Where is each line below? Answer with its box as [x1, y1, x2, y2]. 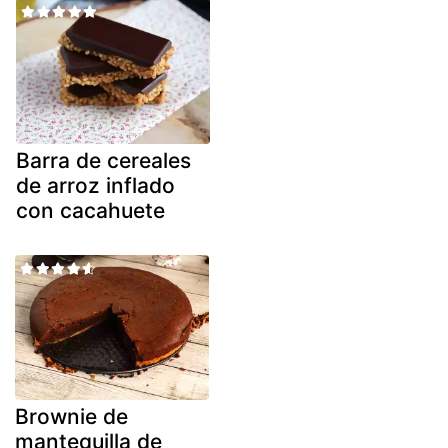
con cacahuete [16, 197, 165, 223]
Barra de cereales [16, 147, 191, 173]
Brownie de [15, 404, 128, 430]
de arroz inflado [16, 172, 175, 198]
